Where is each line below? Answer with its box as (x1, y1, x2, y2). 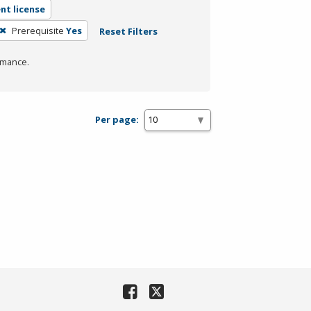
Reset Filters (99, 24, 158, 37)
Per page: (95, 113, 139, 126)
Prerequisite (11, 24, 64, 37)
